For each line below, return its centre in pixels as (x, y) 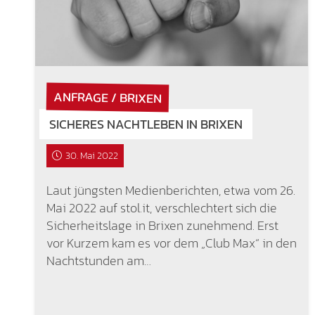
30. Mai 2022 (92, 155)
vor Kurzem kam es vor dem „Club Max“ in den (171, 243)
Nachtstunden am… (98, 260)
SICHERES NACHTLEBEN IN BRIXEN (146, 124)
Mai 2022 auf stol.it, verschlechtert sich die (161, 207)
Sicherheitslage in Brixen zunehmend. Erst (162, 225)
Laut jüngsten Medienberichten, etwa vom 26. (171, 190)
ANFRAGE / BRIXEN (107, 97)
